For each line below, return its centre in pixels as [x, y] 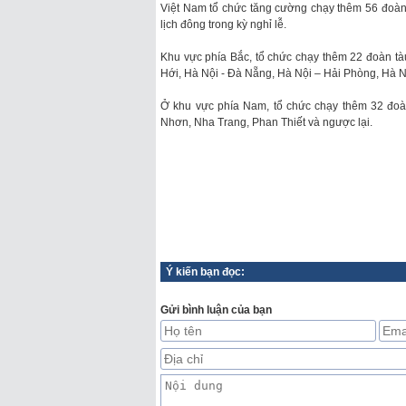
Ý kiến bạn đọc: [205, 272]
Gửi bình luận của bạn [216, 310]
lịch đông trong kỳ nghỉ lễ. [223, 24]
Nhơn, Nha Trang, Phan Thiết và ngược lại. [266, 122]
